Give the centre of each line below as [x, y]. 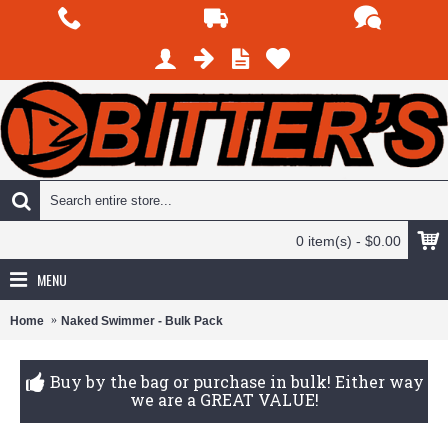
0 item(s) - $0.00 [348, 241]
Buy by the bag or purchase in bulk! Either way [236, 381]
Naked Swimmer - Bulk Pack [142, 320]
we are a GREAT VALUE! [224, 400]
